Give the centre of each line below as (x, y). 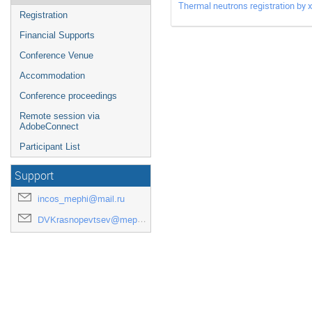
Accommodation (52, 76)
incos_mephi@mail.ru (81, 199)
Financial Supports (57, 35)
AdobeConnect (49, 126)
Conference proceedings (68, 96)
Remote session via (60, 116)
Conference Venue (56, 55)
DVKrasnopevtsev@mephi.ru (87, 220)
